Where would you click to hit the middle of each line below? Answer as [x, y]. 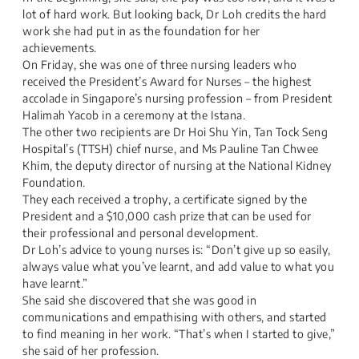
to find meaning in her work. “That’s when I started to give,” [179, 334]
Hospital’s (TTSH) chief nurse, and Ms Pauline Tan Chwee [171, 149]
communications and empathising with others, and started [175, 317]
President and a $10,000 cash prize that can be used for [167, 216]
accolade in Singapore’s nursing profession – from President [177, 98]
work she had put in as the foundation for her [141, 31]
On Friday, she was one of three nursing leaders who [160, 65]
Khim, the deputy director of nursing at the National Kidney [177, 165]
